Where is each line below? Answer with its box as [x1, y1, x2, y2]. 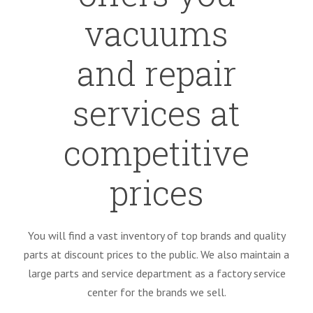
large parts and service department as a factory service [27, 265, 286, 280]
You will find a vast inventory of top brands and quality [27, 228, 286, 242]
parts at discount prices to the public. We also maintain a [24, 247, 289, 261]
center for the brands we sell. [87, 284, 226, 299]
